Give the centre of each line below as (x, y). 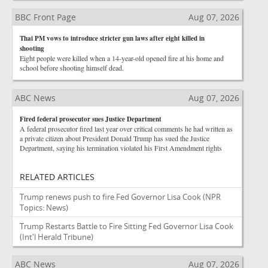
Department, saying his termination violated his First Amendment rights (121, 148)
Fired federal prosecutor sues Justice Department (91, 119)
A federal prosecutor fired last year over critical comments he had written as (126, 129)
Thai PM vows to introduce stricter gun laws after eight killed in (112, 38)
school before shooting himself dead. (72, 68)
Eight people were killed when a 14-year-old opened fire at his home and (122, 58)
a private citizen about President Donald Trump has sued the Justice (115, 138)
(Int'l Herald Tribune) (57, 237)
